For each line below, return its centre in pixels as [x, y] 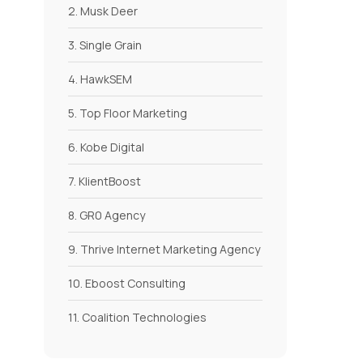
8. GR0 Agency [107, 215]
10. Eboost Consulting [127, 283]
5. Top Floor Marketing [128, 113]
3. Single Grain [105, 45]
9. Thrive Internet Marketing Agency [164, 249]
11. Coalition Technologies [137, 317]
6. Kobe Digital [106, 147]
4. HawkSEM [100, 79]
